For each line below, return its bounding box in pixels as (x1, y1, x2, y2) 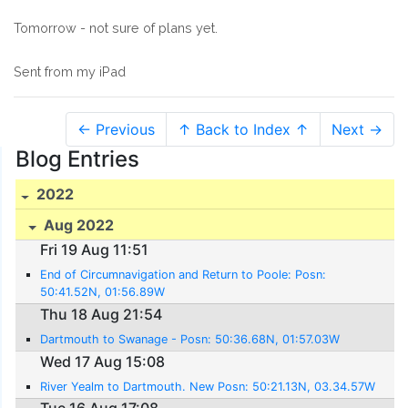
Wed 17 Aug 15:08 (40, 352, 166, 371)
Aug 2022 (40, 216, 115, 235)
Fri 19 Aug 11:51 (40, 240, 149, 260)
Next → (331, 119, 382, 138)
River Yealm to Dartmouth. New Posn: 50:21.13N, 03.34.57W (40, 379, 376, 393)
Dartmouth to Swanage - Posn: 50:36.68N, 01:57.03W (40, 332, 341, 346)
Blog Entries (15, 145, 139, 172)
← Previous (77, 119, 155, 138)
